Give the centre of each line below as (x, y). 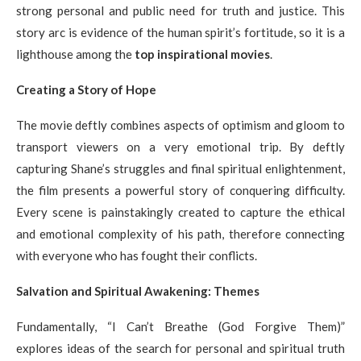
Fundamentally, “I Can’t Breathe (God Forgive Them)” (180, 326)
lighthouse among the (75, 54)
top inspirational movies (202, 54)
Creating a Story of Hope (86, 89)
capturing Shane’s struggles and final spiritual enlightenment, (180, 168)
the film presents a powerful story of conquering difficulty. (180, 190)
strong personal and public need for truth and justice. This (180, 10)
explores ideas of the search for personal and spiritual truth (180, 348)
